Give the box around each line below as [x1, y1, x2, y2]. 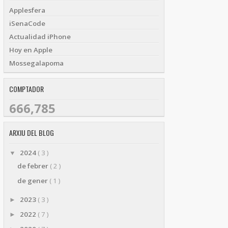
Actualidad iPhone [9, 32, 71, 42]
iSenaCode [9, 19, 45, 28]
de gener [17, 176, 49, 185]
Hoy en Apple [9, 45, 52, 55]
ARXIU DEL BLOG [9, 127, 54, 138]
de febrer [17, 161, 50, 170]
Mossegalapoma [9, 59, 64, 68]
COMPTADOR [9, 83, 44, 95]
